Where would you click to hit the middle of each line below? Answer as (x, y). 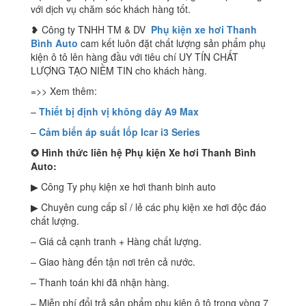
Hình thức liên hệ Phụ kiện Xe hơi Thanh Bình (148, 153)
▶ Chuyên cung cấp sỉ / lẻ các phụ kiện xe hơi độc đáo (149, 207)
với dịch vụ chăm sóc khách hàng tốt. (111, 9)
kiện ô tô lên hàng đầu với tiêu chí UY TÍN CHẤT (135, 57)
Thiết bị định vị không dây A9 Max (119, 112)
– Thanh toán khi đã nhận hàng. (100, 282)
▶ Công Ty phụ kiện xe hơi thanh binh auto (123, 187)
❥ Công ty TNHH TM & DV (91, 30)
